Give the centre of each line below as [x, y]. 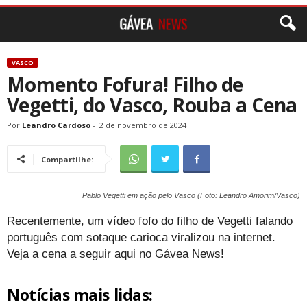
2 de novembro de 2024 [143, 125]
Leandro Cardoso [56, 125]
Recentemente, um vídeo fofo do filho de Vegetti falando [150, 221]
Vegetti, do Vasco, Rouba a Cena [152, 105]
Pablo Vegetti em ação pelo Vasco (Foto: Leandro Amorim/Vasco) [191, 195]
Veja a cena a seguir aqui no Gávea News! [115, 254]
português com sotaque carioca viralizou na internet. [141, 237]
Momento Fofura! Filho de [125, 84]
